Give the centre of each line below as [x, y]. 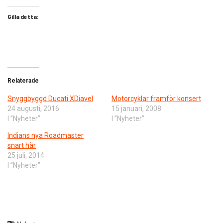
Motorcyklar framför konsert [156, 99]
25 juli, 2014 [26, 156]
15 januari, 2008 [136, 109]
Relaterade [23, 81]
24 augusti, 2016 [33, 109]
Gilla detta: [23, 17]
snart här [22, 146]
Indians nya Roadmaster [46, 136]
